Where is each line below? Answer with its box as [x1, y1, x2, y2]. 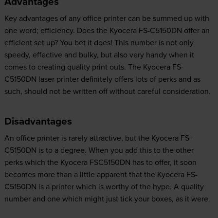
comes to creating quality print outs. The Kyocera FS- [4, 61, 183, 73]
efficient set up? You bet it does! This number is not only [4, 37, 194, 48]
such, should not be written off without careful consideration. [4, 86, 211, 97]
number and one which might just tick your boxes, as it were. [4, 193, 210, 204]
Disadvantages [4, 114, 72, 129]
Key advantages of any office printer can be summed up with [4, 13, 209, 24]
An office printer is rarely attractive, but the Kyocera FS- [4, 132, 192, 144]
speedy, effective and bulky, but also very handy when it [4, 49, 194, 60]
